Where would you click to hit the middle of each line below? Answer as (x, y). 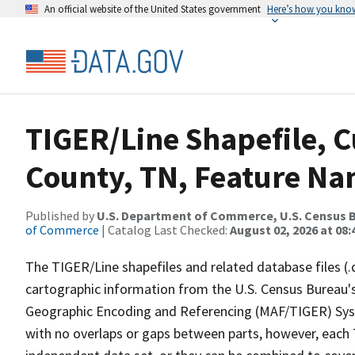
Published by (61, 216)
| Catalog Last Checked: (164, 230)
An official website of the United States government (153, 9)
